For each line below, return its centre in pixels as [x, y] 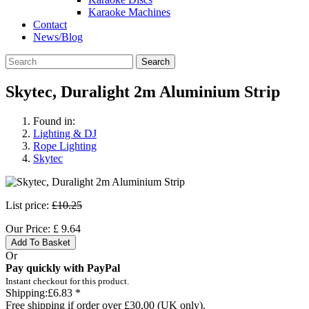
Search [156, 62]
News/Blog [58, 37]
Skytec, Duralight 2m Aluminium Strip [143, 91]
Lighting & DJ [65, 133]
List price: [27, 205]
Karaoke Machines [129, 12]
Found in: [54, 121]
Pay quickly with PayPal [63, 268]
